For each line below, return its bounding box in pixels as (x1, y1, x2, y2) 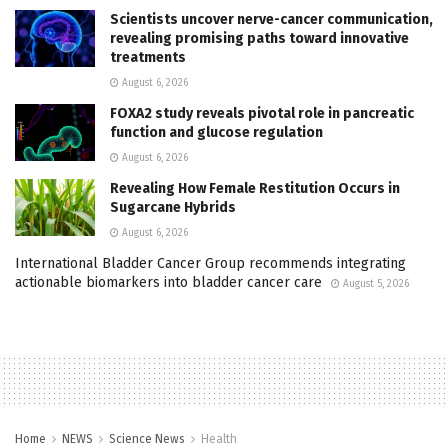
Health (201, 431, 237, 446)
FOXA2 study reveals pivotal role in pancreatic (110, 104, 414, 122)
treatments (110, 48, 186, 66)
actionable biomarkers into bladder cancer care (15, 273, 322, 291)
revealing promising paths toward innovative (110, 29, 409, 47)
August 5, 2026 (340, 277, 409, 290)
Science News (109, 431, 185, 446)
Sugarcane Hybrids (110, 198, 236, 216)
